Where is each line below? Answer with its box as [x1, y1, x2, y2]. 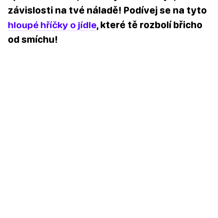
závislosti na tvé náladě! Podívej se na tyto [8, 4, 207, 16]
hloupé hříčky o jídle [8, 19, 96, 31]
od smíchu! [8, 34, 58, 45]
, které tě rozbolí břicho [96, 19, 202, 31]
